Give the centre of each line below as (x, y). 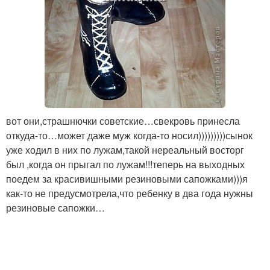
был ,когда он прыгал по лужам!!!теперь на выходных (125, 164)
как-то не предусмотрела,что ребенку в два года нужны (130, 193)
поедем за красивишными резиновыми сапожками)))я (127, 178)
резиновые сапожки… (55, 207)
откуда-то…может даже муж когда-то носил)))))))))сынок (129, 135)
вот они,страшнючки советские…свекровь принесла (123, 121)
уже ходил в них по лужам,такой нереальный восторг (125, 149)
